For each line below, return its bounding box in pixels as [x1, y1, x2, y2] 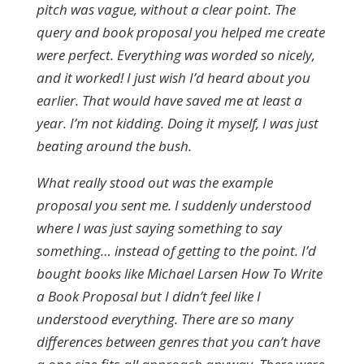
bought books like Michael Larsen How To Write [36, 264, 323, 283]
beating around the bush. [36, 136, 192, 155]
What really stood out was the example [36, 173, 273, 192]
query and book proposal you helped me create [36, 23, 325, 41]
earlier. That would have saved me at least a [36, 91, 302, 110]
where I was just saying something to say [36, 219, 282, 237]
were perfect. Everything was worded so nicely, [36, 45, 315, 64]
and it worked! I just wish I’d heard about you [36, 68, 310, 87]
